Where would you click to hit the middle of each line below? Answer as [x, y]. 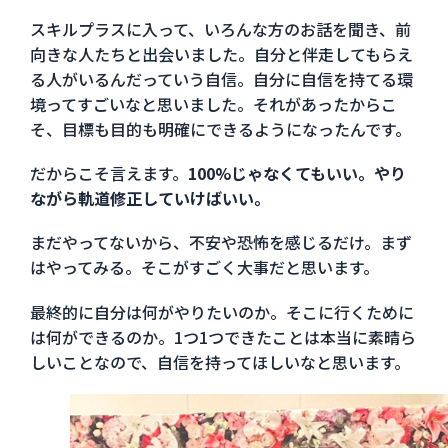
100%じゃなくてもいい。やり [296, 173]
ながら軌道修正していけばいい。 [149, 198]
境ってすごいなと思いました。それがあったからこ [213, 104]
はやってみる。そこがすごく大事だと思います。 [204, 267]
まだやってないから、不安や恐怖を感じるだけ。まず [220, 242]
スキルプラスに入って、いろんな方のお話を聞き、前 [220, 29]
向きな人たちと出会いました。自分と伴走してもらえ [221, 54]
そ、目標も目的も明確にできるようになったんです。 [220, 129]
